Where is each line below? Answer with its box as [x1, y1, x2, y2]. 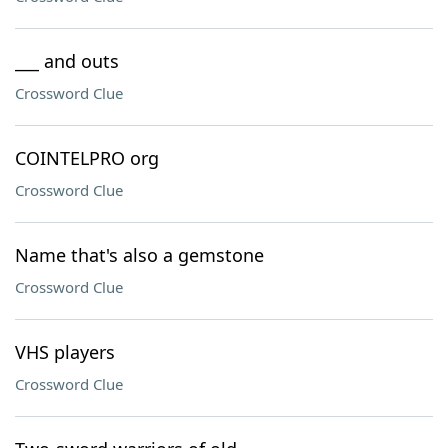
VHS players [15, 340, 115, 364]
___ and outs [15, 49, 119, 73]
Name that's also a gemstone [15, 243, 264, 267]
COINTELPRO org [15, 146, 159, 170]
